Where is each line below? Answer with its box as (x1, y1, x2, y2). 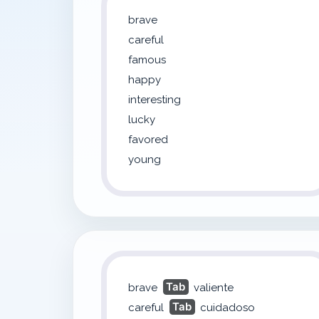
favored (128, 133, 168, 146)
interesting (128, 93, 181, 106)
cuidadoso (200, 301, 255, 314)
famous (128, 53, 166, 66)
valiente (194, 281, 234, 294)
